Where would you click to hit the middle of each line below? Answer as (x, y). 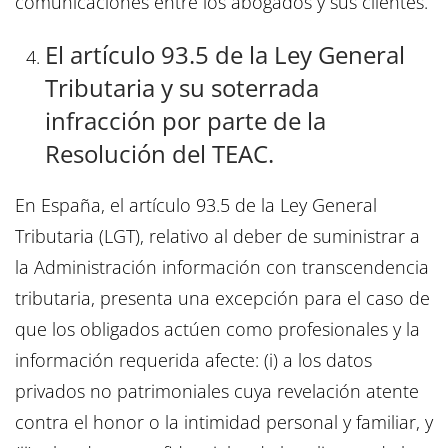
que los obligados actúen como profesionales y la (217, 329)
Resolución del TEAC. (159, 154)
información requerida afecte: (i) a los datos (193, 360)
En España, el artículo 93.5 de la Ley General (196, 205)
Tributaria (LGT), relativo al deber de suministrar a (217, 236)
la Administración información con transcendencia (222, 267)
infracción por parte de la (185, 121)
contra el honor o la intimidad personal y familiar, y (224, 422)
